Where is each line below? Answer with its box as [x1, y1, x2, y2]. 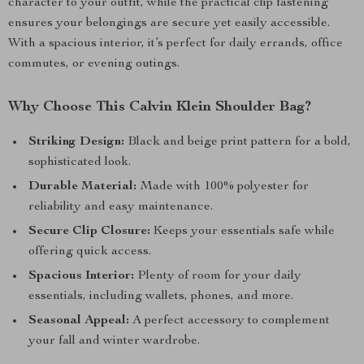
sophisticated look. [28, 156, 131, 169]
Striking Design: [28, 136, 124, 149]
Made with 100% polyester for [136, 180, 309, 193]
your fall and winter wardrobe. [28, 335, 200, 348]
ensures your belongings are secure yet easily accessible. [8, 17, 330, 30]
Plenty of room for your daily [134, 270, 301, 283]
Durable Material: [28, 180, 136, 193]
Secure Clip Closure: [28, 225, 150, 238]
